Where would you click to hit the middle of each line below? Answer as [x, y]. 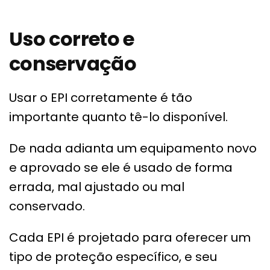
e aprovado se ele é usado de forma [121, 168]
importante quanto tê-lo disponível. [118, 117]
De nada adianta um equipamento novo [133, 149]
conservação [73, 64]
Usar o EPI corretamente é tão [101, 98]
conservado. [47, 206]
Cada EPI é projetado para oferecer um [130, 238]
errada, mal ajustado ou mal [97, 187]
